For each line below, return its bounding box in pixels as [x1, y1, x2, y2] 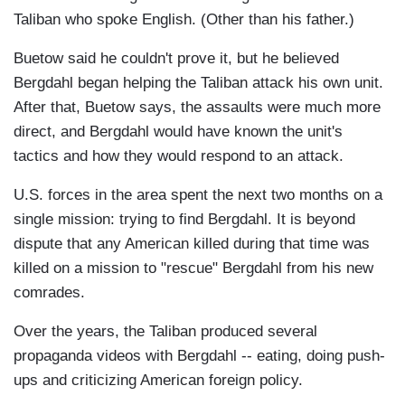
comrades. [14, 284, 85, 302]
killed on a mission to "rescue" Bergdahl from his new [14, 259, 373, 278]
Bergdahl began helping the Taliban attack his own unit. [14, 74, 383, 92]
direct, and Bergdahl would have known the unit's [14, 123, 343, 141]
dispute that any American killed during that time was [14, 235, 370, 253]
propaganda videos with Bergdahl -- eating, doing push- [14, 347, 385, 365]
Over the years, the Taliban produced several [14, 323, 317, 341]
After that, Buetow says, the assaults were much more [14, 99, 381, 117]
